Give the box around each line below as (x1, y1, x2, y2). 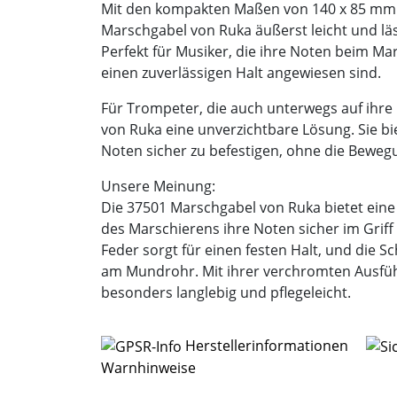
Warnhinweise (101, 358, 196, 378)
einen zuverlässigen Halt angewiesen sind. (101, 62, 381, 82)
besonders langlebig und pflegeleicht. (101, 282, 351, 302)
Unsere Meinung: (101, 175, 215, 196)
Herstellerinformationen (182, 335, 352, 355)
